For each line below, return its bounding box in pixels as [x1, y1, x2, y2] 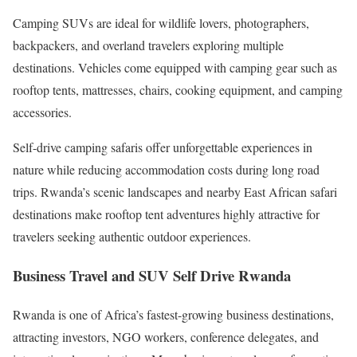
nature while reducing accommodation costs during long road [13, 161, 320, 178]
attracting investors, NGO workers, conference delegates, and [13, 328, 319, 345]
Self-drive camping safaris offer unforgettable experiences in [13, 139, 312, 156]
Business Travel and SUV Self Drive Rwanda [13, 264, 291, 286]
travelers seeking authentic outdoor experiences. [13, 228, 251, 245]
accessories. [13, 104, 72, 121]
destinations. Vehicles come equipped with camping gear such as [13, 59, 337, 76]
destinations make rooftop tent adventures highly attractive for [13, 206, 320, 223]
